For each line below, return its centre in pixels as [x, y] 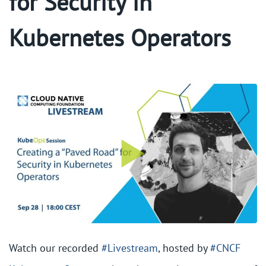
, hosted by [184, 248]
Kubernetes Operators [120, 37]
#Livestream [130, 248]
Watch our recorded [55, 248]
